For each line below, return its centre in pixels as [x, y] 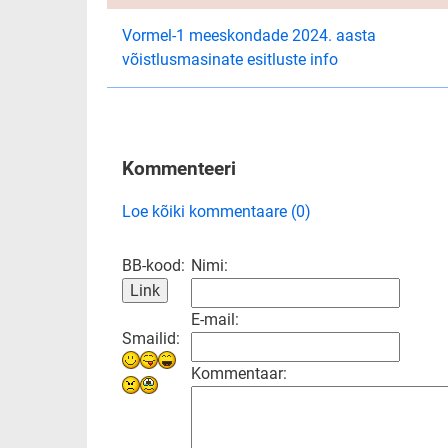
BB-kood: [153, 265]
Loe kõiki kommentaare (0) [216, 211]
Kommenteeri [179, 168]
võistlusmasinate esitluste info [230, 60]
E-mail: [215, 319]
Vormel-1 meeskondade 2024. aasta [249, 36]
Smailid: [151, 338]
